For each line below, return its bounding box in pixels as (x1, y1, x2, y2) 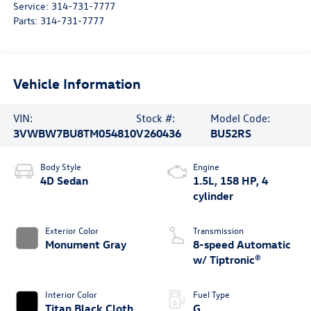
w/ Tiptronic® (193, 252, 261, 267)
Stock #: (136, 110, 176, 125)
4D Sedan (40, 173, 88, 187)
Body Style (40, 160, 81, 172)
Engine (193, 160, 219, 172)
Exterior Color (44, 224, 99, 236)
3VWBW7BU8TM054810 (12, 126, 136, 140)
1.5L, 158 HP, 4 (193, 173, 268, 187)
